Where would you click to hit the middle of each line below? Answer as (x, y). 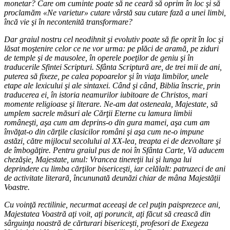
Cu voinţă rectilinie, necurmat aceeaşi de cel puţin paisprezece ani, (112, 204)
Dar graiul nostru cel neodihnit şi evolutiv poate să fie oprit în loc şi (114, 39)
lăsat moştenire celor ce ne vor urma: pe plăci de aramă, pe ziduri (111, 48)
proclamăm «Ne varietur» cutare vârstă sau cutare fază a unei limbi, (115, 12)
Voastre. (17, 187)
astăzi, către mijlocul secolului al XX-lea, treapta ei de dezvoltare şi (112, 141)
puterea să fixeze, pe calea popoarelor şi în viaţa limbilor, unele (106, 76)
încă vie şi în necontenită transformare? (68, 22)
